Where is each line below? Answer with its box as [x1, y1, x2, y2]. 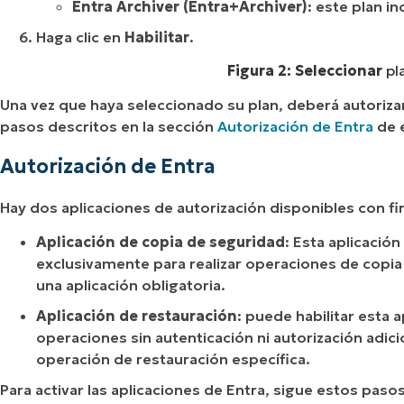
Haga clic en [36, 27, 124, 46]
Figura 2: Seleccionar [227, 61, 387, 80]
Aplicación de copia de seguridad [36, 232, 285, 251]
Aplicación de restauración [36, 306, 237, 325]
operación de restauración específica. [36, 349, 310, 368]
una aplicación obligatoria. [36, 275, 225, 294]
